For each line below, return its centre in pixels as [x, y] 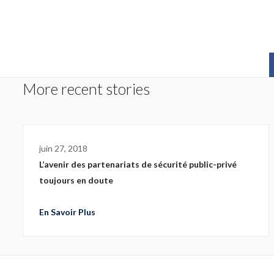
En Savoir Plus [67, 212]
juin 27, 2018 [63, 148]
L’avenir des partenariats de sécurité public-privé [138, 164]
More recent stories [86, 89]
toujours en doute [76, 180]
